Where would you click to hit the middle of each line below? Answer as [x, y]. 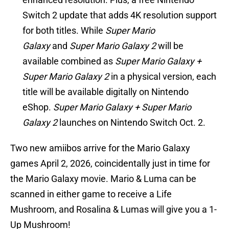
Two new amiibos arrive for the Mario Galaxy [100, 148]
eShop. [38, 107]
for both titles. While [64, 31]
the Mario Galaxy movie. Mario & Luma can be [103, 179]
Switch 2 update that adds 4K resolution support [120, 15]
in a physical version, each [163, 77]
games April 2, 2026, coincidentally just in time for [110, 164]
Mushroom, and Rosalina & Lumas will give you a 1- [113, 210]
